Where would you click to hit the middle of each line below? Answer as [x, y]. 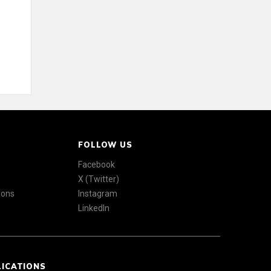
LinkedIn [94, 208]
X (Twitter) [99, 179]
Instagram [98, 193]
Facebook [97, 164]
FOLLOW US [105, 144]
